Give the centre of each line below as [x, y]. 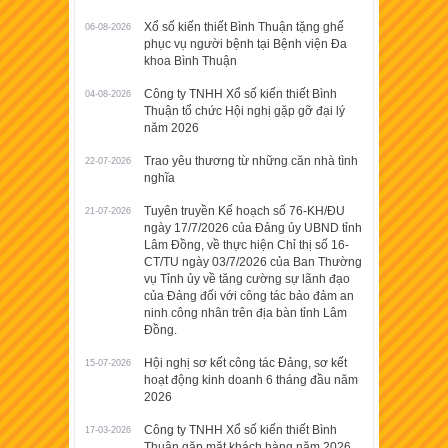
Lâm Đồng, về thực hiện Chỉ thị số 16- [246, 244]
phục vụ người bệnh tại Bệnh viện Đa [245, 43]
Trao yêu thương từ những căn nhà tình [251, 160]
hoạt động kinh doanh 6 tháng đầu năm [251, 379]
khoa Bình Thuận [190, 60]
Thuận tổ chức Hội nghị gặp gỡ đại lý [244, 110]
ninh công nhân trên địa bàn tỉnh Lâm [245, 312]
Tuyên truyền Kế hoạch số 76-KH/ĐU [244, 210]
